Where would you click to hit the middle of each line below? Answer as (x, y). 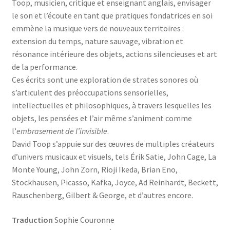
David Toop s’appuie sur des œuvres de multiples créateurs (113, 144)
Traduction (32, 219)
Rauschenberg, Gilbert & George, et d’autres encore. (102, 195)
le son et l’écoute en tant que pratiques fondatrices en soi (112, 16)
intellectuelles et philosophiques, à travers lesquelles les (111, 106)
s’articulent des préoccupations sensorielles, (90, 93)
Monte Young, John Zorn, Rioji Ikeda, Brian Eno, (94, 170)
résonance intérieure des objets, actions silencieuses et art (114, 54)
